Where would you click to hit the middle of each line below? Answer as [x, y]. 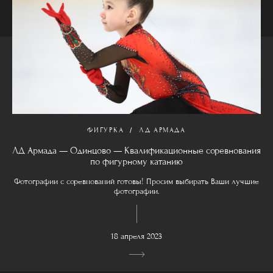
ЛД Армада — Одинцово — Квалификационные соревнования [136, 151]
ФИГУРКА [106, 130]
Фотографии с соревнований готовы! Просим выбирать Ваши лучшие [136, 182]
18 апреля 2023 [136, 237]
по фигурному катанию [136, 162]
